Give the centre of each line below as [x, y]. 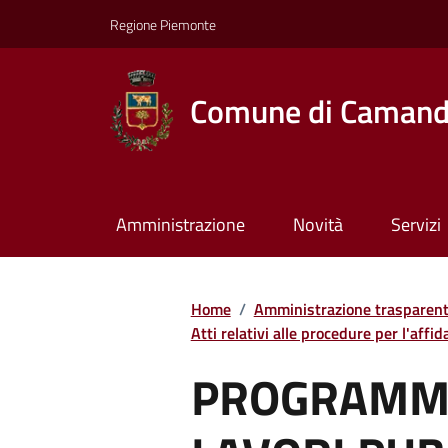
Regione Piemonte [163, 24]
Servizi [415, 225]
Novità [317, 225]
